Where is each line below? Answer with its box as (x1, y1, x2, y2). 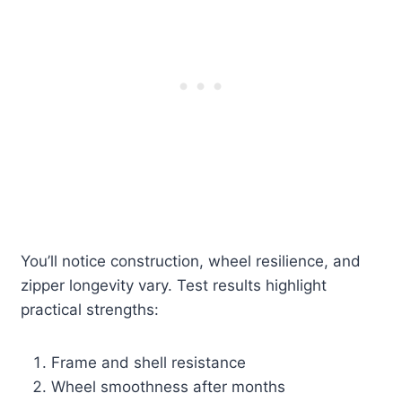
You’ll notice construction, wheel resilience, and (21, 252, 362, 271)
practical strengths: (21, 301, 160, 319)
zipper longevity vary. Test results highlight (21, 276, 328, 295)
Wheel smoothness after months (51, 378, 286, 397)
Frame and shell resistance (51, 354, 247, 372)
